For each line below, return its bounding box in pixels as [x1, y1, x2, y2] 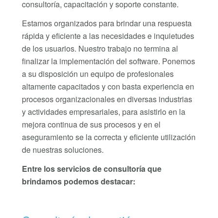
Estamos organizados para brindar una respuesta [21, 18, 192, 29]
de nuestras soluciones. [21, 144, 104, 156]
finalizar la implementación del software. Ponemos [21, 55, 195, 67]
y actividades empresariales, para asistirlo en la [21, 106, 185, 118]
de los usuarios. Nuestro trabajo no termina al [21, 43, 178, 54]
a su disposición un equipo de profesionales [21, 68, 174, 80]
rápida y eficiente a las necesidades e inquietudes [21, 30, 194, 42]
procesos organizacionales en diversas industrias [21, 93, 192, 105]
